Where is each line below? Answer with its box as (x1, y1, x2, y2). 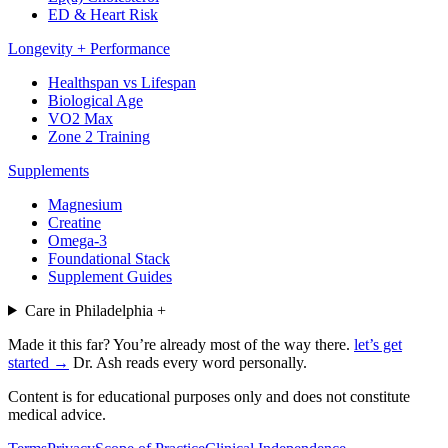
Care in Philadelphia (24, 301, 157, 319)
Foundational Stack (48, 249, 170, 267)
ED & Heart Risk (48, 5, 158, 23)
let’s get (354, 335, 402, 353)
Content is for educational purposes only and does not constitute (8, 387, 410, 405)
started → (8, 353, 69, 371)
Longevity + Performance (8, 39, 170, 57)
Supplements (8, 161, 89, 179)
